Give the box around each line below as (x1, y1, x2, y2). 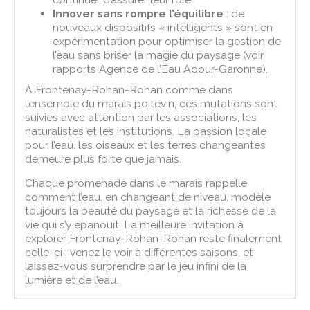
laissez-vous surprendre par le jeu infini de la (25, 259, 247, 273)
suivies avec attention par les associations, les (25, 110, 257, 124)
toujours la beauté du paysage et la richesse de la (25, 203, 277, 217)
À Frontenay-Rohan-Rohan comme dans (25, 82, 234, 96)
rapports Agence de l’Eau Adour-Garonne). (53, 62, 268, 75)
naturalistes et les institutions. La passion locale (25, 124, 267, 138)
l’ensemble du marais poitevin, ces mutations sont (25, 96, 278, 110)
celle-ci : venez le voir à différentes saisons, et (25, 245, 254, 259)
